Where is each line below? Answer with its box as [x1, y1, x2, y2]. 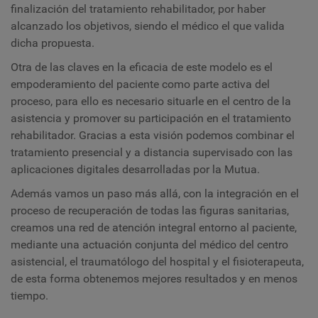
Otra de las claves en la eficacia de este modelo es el [11, 60, 273, 74]
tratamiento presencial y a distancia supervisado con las [11, 146, 292, 159]
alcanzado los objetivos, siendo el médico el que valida [11, 19, 285, 33]
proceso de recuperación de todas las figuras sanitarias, [11, 204, 289, 217]
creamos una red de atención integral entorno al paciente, [11, 221, 297, 234]
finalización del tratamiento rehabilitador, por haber [11, 2, 265, 16]
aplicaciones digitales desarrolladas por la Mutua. [11, 163, 260, 176]
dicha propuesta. [11, 36, 94, 50]
